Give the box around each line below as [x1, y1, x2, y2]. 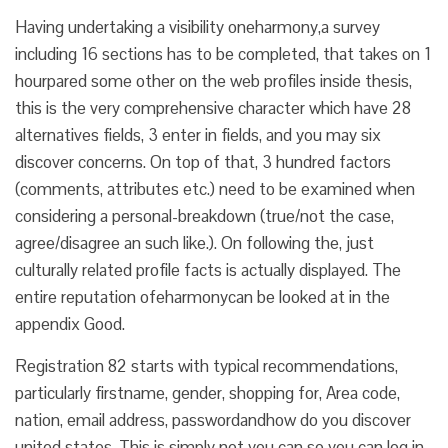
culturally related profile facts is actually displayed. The [15, 259, 401, 281]
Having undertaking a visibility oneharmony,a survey [15, 16, 380, 38]
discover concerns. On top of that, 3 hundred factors [15, 151, 391, 173]
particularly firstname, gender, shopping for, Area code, [15, 382, 400, 404]
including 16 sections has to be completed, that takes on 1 [15, 43, 431, 65]
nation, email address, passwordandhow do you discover [15, 409, 411, 431]
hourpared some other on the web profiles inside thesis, [15, 70, 412, 92]
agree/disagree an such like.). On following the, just [15, 232, 374, 254]
